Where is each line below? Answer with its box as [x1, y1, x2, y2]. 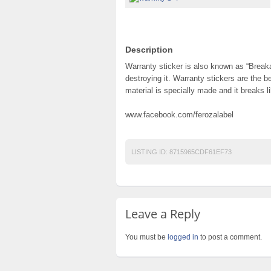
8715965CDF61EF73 [168, 148, 232, 155]
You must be [125, 233, 168, 241]
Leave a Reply [125, 206, 200, 222]
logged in [168, 233, 198, 241]
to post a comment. [198, 233, 262, 241]
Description [125, 45, 173, 54]
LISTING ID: [131, 148, 168, 155]
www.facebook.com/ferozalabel [125, 110, 233, 119]
